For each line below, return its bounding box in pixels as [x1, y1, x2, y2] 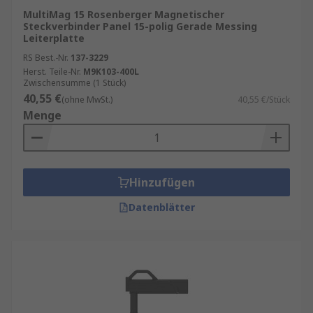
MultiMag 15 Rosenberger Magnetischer [23, 8, 224, 21]
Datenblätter [128, 201, 195, 214]
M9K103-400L [83, 66, 139, 78]
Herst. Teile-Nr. [23, 66, 81, 78]
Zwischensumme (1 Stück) [23, 77, 126, 89]
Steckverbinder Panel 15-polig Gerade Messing [23, 20, 257, 33]
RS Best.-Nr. [23, 52, 68, 64]
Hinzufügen [129, 175, 195, 190]
